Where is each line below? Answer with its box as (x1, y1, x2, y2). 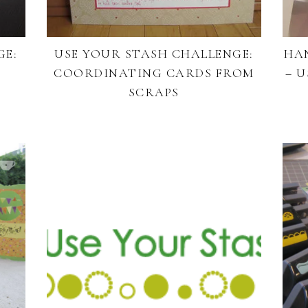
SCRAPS (128, 85, 179, 100)
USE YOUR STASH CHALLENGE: (54, 46, 254, 62)
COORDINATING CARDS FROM (54, 65, 254, 81)
